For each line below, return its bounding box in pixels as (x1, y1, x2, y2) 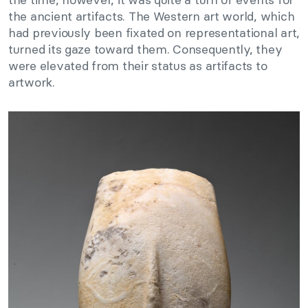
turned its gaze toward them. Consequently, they (8, 41, 283, 58)
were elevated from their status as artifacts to (8, 58, 267, 74)
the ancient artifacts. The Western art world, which (8, 8, 295, 25)
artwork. (8, 74, 55, 91)
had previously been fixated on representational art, (8, 25, 300, 41)
